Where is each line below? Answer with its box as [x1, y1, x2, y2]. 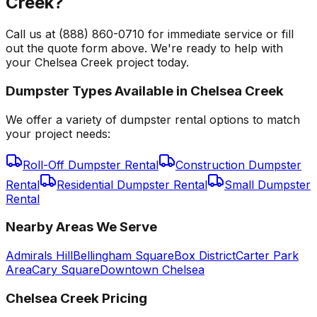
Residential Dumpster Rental [57, 177, 207, 192]
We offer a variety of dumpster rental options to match [6, 112, 300, 127]
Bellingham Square [73, 248, 174, 263]
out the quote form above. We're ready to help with [6, 41, 283, 56]
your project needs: [6, 126, 110, 141]
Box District [174, 248, 236, 263]
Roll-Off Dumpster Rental [23, 157, 158, 172]
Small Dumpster [224, 177, 311, 192]
